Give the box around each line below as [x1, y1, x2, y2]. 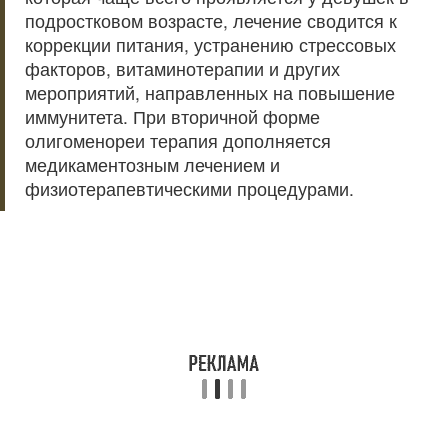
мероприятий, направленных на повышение [25, 80, 395, 105]
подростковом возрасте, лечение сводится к [25, 8, 397, 33]
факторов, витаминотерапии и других [25, 56, 340, 81]
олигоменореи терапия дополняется [25, 128, 331, 153]
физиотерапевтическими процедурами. [25, 176, 354, 201]
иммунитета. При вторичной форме [25, 104, 320, 129]
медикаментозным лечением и [25, 152, 280, 177]
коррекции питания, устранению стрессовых [25, 32, 396, 57]
